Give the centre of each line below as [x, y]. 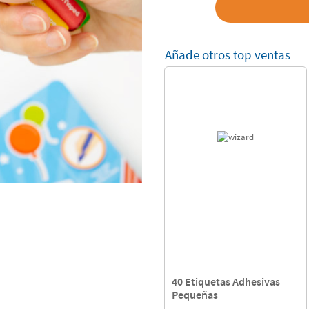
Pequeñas [195, 294]
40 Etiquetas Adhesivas [226, 281]
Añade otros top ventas [227, 54]
